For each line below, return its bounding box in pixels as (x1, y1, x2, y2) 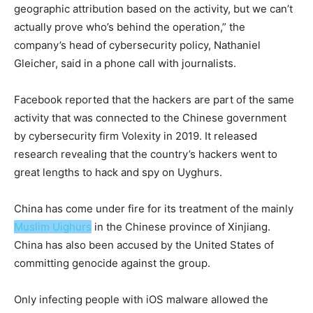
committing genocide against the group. (14, 256, 213, 270)
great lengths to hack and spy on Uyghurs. (14, 166, 222, 179)
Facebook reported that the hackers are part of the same (14, 93, 294, 106)
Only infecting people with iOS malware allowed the (14, 293, 268, 306)
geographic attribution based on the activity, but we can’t (14, 2, 293, 15)
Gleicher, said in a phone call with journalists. (14, 57, 236, 70)
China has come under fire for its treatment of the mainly (14, 202, 293, 215)
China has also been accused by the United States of (14, 238, 274, 252)
